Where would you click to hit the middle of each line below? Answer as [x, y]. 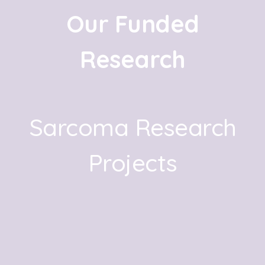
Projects [132, 162]
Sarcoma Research [132, 127]
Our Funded [132, 23]
